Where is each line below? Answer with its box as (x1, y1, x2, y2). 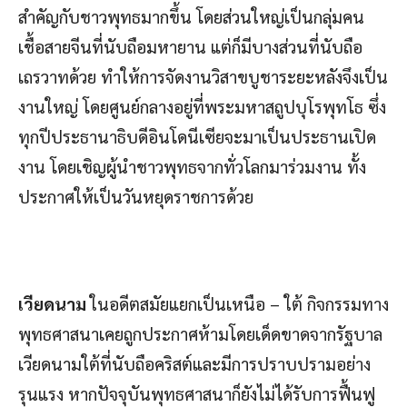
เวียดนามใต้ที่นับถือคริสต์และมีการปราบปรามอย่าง (18, 352, 371, 374)
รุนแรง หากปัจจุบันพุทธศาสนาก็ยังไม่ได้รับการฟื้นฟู (18, 382, 375, 404)
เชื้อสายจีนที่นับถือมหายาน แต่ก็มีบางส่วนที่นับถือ (18, 35, 362, 57)
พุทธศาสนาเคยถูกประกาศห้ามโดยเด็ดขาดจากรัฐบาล (18, 322, 382, 344)
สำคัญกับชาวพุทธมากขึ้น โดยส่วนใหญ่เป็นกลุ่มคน (18, 5, 364, 27)
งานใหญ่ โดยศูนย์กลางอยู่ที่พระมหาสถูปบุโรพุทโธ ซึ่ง (18, 94, 386, 117)
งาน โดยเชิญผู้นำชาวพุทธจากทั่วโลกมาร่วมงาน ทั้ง (18, 154, 366, 177)
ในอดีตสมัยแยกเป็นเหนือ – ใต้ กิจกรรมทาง (90, 292, 389, 314)
